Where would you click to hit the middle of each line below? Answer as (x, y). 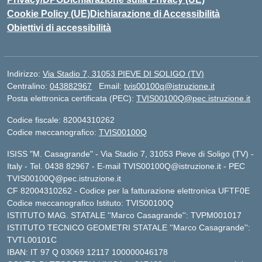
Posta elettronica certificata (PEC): (72, 98)
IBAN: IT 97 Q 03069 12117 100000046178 (87, 252)
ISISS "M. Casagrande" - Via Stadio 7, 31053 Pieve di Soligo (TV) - (130, 154)
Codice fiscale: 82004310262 (61, 120)
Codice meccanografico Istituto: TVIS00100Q (90, 203)
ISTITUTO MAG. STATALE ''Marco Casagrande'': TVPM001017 (124, 215)
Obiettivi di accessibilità (59, 28)
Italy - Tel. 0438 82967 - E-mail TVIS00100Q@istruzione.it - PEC (126, 166)
